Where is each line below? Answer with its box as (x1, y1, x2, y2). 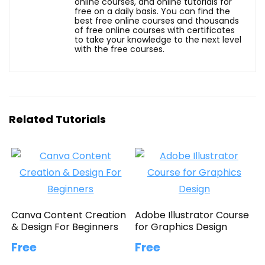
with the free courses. (75, 43, 164, 55)
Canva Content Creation (11, 208, 127, 222)
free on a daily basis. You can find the (75, 5, 230, 17)
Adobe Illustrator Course (135, 208, 250, 222)
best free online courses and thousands (75, 14, 239, 27)
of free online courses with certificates (75, 24, 235, 36)
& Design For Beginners (11, 219, 119, 234)
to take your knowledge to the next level (75, 33, 241, 46)
